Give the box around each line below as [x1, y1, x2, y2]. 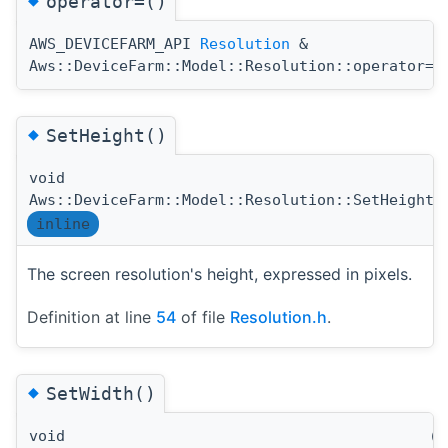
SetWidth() [46, 383, 156, 405]
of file [176, 306, 230, 327]
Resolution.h [230, 306, 327, 327]
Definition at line [27, 306, 156, 327]
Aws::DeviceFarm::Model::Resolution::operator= [29, 56, 434, 75]
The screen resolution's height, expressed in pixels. [27, 263, 412, 284]
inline [36, 214, 90, 233]
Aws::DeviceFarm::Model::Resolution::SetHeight [29, 190, 434, 209]
